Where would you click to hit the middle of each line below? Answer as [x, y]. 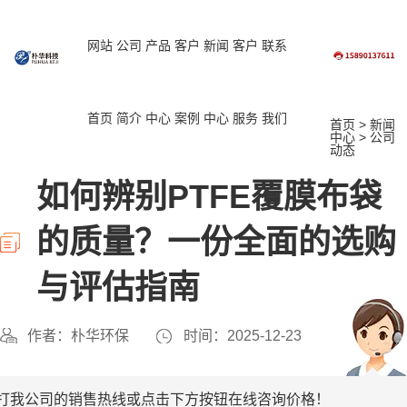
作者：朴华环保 [78, 336]
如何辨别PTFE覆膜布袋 [209, 197]
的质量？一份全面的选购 [216, 242]
